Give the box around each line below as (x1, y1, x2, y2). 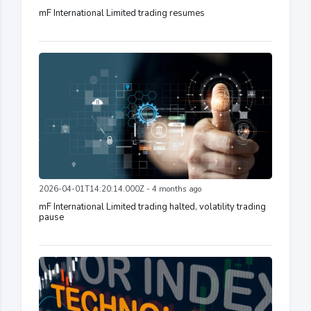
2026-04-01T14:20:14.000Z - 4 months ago (39, 184, 201, 195)
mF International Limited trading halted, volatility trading (39, 201, 266, 214)
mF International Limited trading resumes (39, 7, 205, 20)
